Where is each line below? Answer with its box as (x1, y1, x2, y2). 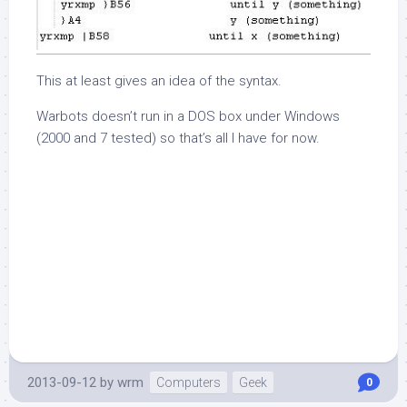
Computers (156, 375, 221, 391)
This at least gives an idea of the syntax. (36, 73, 282, 90)
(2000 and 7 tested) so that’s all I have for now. (36, 130, 320, 147)
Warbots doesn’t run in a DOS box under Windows (36, 108, 340, 125)
